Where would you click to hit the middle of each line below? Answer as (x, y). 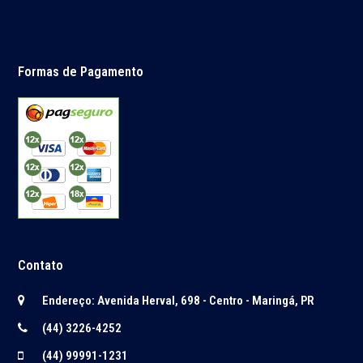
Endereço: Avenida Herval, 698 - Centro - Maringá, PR (179, 301)
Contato (41, 266)
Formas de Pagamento (81, 72)
